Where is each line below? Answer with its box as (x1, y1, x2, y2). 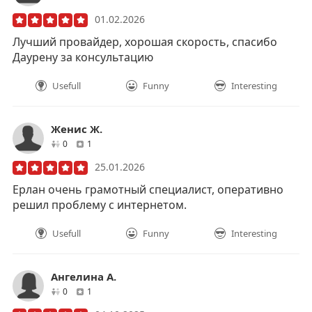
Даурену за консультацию (13, 49, 153, 65)
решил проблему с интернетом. (13, 197, 187, 212)
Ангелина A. (51, 270, 116, 284)
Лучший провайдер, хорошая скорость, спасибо (13, 33, 277, 49)
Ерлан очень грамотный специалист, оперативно (13, 182, 283, 197)
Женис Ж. (51, 122, 102, 136)
